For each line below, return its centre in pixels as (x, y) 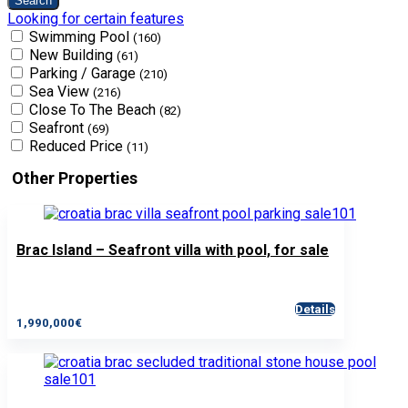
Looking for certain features (96, 19)
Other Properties (75, 178)
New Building (73, 56)
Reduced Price (78, 147)
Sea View (61, 92)
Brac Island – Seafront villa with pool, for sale (173, 250)
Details (315, 309)
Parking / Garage (84, 74)
